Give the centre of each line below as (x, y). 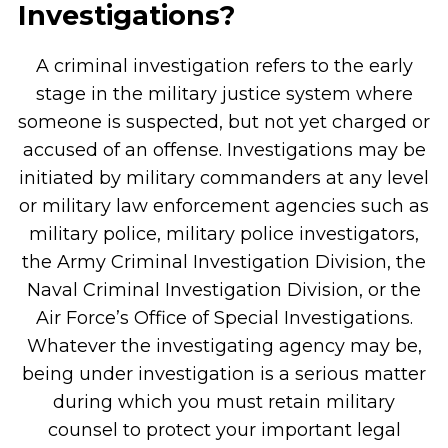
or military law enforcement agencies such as (224, 206)
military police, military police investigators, (224, 234)
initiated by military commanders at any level (224, 178)
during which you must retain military (224, 402)
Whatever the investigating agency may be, (224, 346)
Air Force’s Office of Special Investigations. (224, 318)
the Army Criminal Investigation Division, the (224, 262)
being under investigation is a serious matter (224, 374)
